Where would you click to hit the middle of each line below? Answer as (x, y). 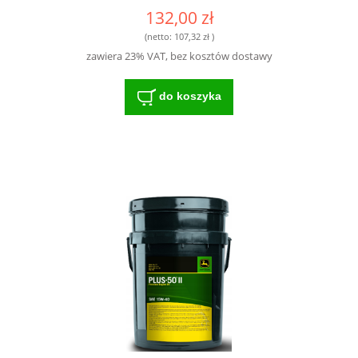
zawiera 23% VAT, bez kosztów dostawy (179, 56)
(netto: (159, 36)
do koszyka (190, 96)
